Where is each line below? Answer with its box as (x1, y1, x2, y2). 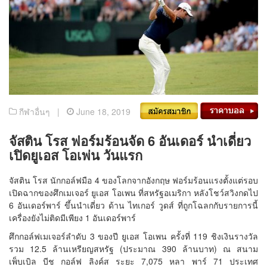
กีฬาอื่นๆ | (17, 105, 67, 117)
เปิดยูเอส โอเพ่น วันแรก (9, 145, 142, 164)
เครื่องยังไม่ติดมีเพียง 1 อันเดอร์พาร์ (9, 211, 136, 223)
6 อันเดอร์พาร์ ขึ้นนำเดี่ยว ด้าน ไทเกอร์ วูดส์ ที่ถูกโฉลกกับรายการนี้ (9, 198, 258, 211)
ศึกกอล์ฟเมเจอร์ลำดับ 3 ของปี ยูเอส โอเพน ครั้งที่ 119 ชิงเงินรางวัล (9, 229, 258, 242)
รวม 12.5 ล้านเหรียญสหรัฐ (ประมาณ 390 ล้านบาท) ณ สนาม (9, 242, 258, 254)
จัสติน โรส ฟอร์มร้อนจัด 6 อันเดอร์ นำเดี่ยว (9, 131, 251, 150)
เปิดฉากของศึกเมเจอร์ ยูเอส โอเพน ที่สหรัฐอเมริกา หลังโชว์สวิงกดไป (9, 186, 258, 198)
